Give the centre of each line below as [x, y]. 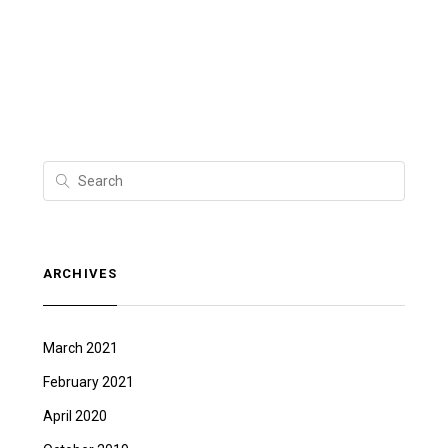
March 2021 [80, 347]
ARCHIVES [79, 273]
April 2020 [74, 415]
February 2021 [88, 381]
